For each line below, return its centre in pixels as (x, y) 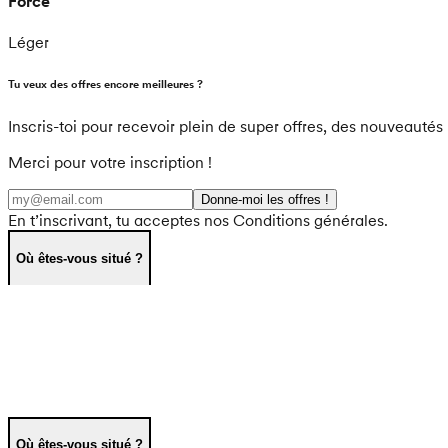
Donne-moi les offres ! (265, 200)
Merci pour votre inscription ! (110, 162)
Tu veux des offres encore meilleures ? (105, 84)
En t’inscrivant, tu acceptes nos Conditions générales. (198, 220)
